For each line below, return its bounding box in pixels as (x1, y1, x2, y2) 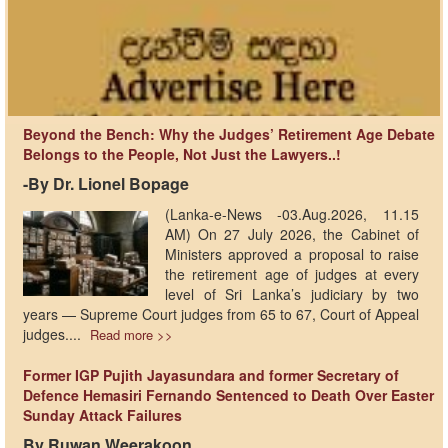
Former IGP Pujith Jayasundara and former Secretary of (23, 365, 399, 386)
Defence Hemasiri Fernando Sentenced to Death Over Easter (23, 385, 434, 406)
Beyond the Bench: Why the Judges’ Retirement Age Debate (23, 124, 435, 145)
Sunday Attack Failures (23, 405, 182, 426)
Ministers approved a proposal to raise (164, 244, 420, 265)
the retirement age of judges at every (164, 264, 420, 285)
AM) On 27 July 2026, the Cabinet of (164, 224, 420, 245)
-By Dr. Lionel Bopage (23, 172, 189, 196)
